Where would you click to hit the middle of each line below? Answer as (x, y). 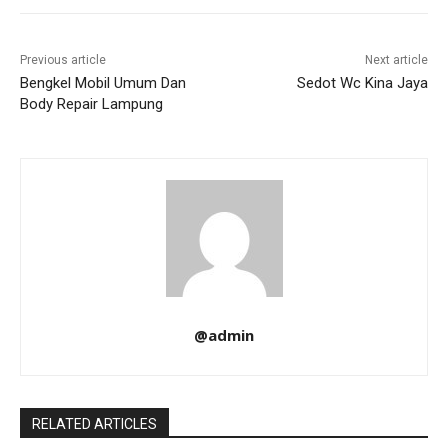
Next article (396, 60)
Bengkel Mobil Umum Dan (103, 83)
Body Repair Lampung (91, 104)
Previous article (63, 60)
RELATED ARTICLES (94, 424)
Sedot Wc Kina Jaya (362, 83)
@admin (224, 335)
